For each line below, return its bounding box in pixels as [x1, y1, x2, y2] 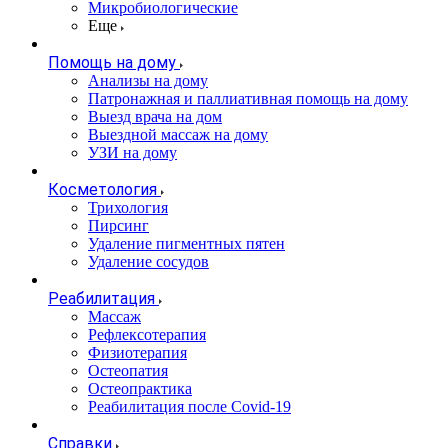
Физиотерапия [88, 344, 187, 361]
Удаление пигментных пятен [88, 235, 285, 252]
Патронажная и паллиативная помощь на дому [88, 90, 408, 107]
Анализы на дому [88, 72, 208, 89]
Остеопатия [88, 362, 168, 379]
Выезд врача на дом [88, 108, 222, 125]
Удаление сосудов [88, 253, 209, 270]
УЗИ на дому [88, 144, 177, 161]
